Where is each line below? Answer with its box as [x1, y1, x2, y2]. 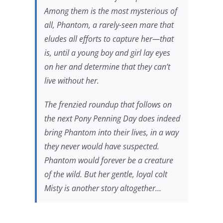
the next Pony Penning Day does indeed [44, 112, 180, 124]
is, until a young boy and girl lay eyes [44, 47, 170, 58]
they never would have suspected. [44, 140, 159, 152]
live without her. [44, 75, 99, 86]
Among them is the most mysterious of [44, 5, 177, 16]
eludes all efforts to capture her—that [44, 33, 174, 44]
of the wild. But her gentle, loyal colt [44, 168, 167, 180]
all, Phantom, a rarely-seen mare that [44, 19, 174, 30]
